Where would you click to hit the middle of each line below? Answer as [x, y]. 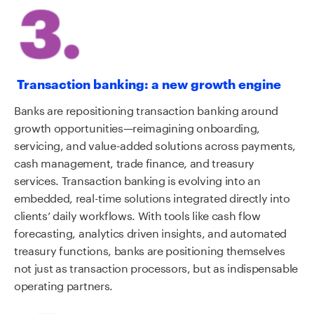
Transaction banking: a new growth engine [148, 83]
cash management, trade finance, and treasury [134, 162]
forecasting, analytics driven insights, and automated [151, 232]
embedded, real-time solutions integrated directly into [152, 197]
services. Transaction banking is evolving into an [137, 179]
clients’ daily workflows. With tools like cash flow [137, 214]
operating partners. [63, 285]
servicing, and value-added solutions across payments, [155, 144]
